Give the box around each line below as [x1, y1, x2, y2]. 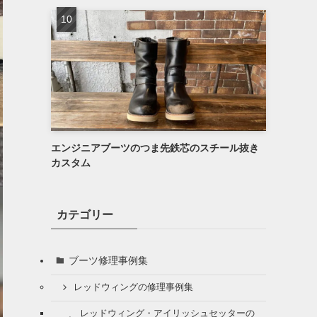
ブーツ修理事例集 [68, 254, 148, 266]
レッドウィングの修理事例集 [73, 282, 193, 293]
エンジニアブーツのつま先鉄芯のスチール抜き [51, 142, 259, 154]
